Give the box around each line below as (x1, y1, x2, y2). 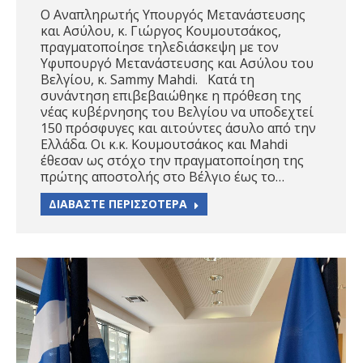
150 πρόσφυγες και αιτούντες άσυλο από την (41, 119, 316, 138)
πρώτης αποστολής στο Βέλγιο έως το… (41, 168, 284, 186)
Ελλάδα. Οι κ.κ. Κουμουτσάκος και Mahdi (41, 135, 288, 154)
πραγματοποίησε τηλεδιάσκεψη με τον (41, 38, 279, 57)
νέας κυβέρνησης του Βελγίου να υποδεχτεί (41, 103, 314, 122)
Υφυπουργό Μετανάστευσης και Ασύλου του (41, 54, 314, 73)
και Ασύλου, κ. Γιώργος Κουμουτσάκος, (41, 22, 281, 41)
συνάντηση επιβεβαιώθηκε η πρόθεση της (41, 87, 301, 105)
